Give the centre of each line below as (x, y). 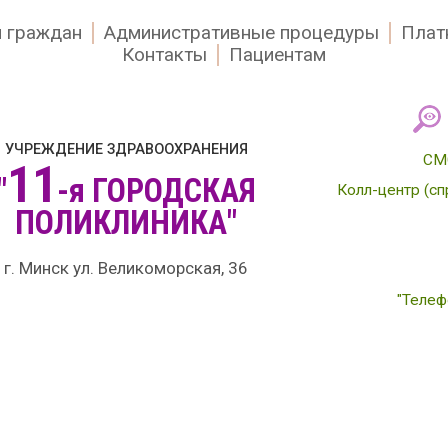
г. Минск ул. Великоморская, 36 (126, 267)
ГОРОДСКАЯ (173, 190)
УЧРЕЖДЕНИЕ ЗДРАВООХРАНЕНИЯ (126, 149)
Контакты (164, 54)
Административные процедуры (241, 32)
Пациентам (277, 54)
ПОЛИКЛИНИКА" (126, 222)
